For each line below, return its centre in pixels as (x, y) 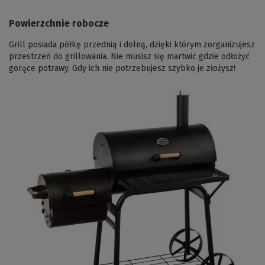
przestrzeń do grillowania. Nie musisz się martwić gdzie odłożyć (129, 57)
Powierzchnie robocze (59, 24)
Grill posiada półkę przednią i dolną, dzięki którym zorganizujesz (132, 45)
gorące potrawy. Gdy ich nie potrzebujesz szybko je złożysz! (122, 69)
